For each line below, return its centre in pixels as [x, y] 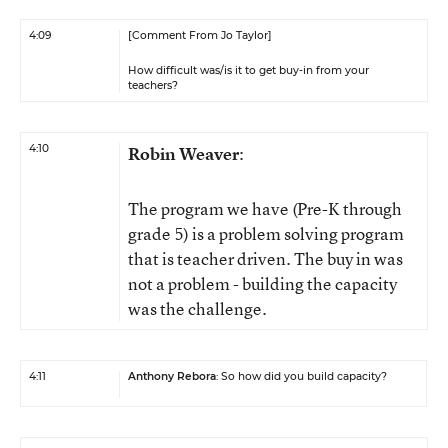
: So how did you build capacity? [301, 376]
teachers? [153, 85]
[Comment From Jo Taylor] [200, 35]
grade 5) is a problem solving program [266, 233]
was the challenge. [197, 308]
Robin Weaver [183, 153]
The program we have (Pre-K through [265, 208]
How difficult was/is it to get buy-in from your [248, 70]
